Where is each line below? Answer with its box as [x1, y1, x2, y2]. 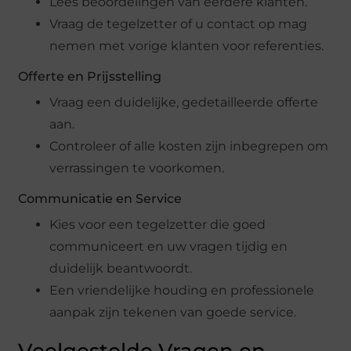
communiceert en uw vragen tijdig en [49, 239, 288, 255]
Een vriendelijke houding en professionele [49, 283, 315, 299]
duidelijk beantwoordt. [49, 261, 193, 277]
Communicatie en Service [18, 191, 183, 207]
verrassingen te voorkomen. [49, 161, 225, 176]
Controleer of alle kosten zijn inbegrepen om [49, 139, 329, 154]
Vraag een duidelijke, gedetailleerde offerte [49, 95, 319, 110]
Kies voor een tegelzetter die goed [49, 217, 266, 233]
